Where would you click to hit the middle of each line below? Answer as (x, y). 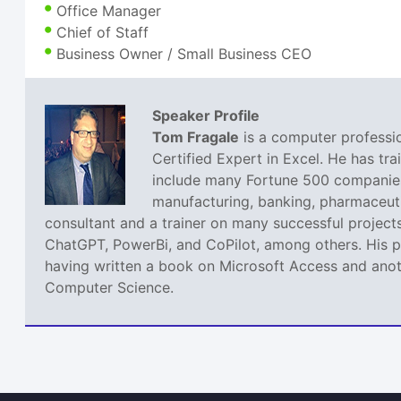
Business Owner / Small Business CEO (184, 54)
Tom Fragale (196, 137)
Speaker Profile (206, 116)
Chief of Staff (103, 33)
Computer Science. (110, 288)
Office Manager (109, 11)
